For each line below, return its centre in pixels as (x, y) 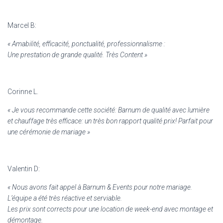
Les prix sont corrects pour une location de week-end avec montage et (110, 209)
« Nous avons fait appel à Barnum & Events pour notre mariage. (100, 187)
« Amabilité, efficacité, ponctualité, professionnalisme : (86, 44)
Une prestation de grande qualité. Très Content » (77, 55)
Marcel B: (22, 25)
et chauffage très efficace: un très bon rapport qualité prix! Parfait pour (110, 121)
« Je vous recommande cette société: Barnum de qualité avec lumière (109, 110)
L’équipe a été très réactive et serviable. (65, 198)
